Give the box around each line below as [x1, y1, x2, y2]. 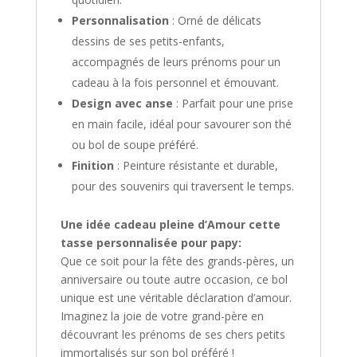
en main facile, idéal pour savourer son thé [71, 116, 292, 131]
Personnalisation [71, 12, 169, 28]
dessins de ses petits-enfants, [71, 33, 225, 49]
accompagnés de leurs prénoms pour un [71, 53, 280, 69]
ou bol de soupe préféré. [71, 136, 198, 152]
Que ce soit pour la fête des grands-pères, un [60, 253, 294, 269]
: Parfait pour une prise [172, 95, 293, 111]
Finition [71, 157, 114, 173]
